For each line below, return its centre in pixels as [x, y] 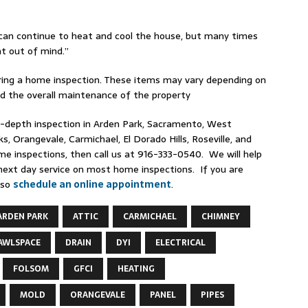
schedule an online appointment [92, 184]
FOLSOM [31, 268]
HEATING [136, 268]
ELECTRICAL [180, 242]
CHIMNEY [221, 216]
